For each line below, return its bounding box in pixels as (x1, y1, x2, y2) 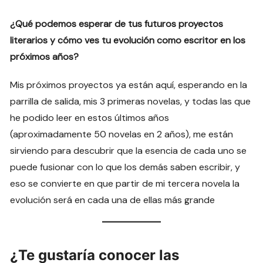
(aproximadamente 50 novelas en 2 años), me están (10, 128, 234, 141)
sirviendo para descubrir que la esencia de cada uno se (10, 144, 247, 157)
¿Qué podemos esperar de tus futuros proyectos (10, 18, 224, 31)
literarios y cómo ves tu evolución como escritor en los (10, 34, 246, 47)
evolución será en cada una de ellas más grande (10, 194, 218, 207)
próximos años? (10, 50, 79, 63)
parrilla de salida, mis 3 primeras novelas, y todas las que (10, 95, 251, 108)
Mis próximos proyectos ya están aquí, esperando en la (10, 79, 248, 92)
